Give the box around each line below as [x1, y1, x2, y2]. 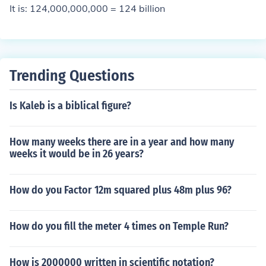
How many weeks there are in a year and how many [9, 135, 234, 148]
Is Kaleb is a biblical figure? [9, 99, 131, 112]
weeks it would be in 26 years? [9, 147, 144, 160]
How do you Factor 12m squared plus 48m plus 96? [9, 183, 232, 197]
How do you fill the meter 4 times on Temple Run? [9, 220, 229, 233]
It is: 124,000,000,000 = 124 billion [9, 2, 165, 14]
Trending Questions [9, 66, 134, 85]
